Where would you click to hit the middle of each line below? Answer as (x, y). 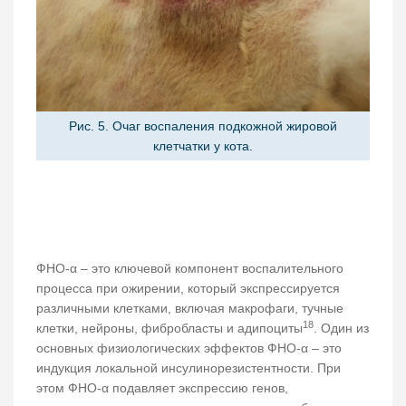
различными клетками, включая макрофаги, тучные (190, 308)
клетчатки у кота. (203, 145)
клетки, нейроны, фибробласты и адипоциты (169, 328)
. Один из (341, 328)
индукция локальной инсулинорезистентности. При (188, 367)
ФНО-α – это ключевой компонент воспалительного (190, 268)
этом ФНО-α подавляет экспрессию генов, (162, 387)
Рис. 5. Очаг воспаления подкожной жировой (203, 126)
